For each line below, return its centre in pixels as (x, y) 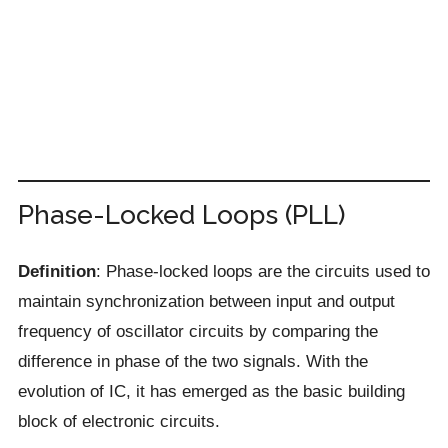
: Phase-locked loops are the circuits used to (262, 271)
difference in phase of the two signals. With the (192, 361)
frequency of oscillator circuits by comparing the (197, 331)
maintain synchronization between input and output (206, 301)
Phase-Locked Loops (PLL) (181, 215)
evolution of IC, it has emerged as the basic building (211, 391)
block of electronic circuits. (118, 421)
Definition (56, 271)
